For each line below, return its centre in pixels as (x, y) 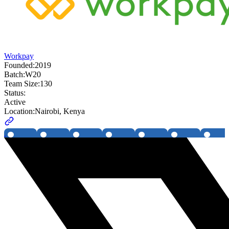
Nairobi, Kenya (60, 111)
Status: (15, 93)
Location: (19, 111)
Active (15, 102)
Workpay (19, 56)
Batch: (15, 75)
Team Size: (22, 84)
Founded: (19, 65)
